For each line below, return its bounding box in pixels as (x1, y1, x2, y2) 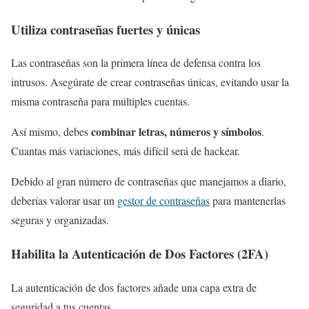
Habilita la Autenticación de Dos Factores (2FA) (11, 244, 268, 263)
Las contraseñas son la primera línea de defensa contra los (11, 55, 261, 70)
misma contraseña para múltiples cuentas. (11, 94, 190, 109)
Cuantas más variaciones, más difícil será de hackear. (11, 143, 240, 159)
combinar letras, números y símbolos (91, 123, 261, 140)
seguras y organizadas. (11, 212, 109, 228)
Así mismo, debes (11, 124, 91, 139)
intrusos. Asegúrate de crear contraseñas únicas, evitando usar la (11, 74, 289, 90)
